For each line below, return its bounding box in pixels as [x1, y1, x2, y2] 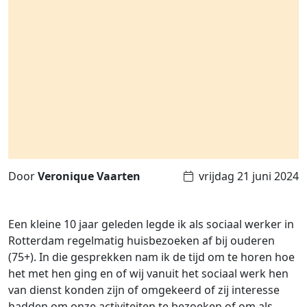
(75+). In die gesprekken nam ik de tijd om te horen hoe [8, 249, 295, 265]
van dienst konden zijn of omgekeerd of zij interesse [8, 282, 280, 298]
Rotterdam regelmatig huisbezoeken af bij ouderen [8, 233, 275, 249]
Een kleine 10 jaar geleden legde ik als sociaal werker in [8, 217, 294, 232]
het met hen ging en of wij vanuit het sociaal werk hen [8, 266, 288, 282]
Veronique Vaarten [38, 169, 140, 184]
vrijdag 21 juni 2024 [199, 169, 299, 184]
